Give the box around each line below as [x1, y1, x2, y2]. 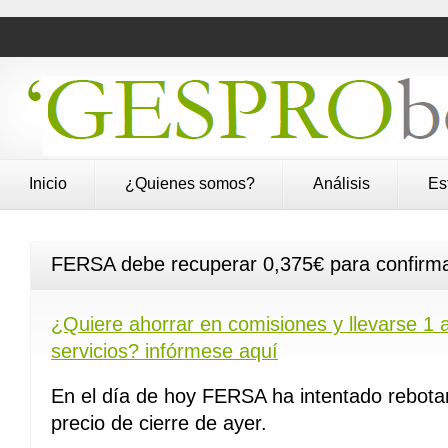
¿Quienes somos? [125, 175, 255, 192]
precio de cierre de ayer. [51, 412, 267, 434]
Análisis [313, 175, 370, 192]
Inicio [29, 175, 67, 192]
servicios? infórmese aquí [51, 340, 278, 362]
